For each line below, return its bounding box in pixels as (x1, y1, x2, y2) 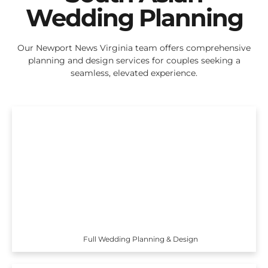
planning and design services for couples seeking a (28, 55, 240, 66)
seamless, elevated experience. (71, 68, 197, 79)
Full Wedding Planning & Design (83, 234, 199, 243)
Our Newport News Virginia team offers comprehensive (17, 42, 251, 54)
